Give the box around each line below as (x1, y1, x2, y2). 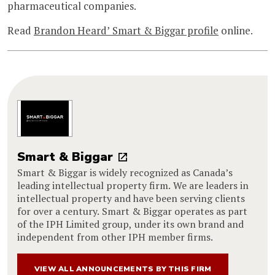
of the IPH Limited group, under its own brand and (17, 217, 244, 231)
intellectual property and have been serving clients (17, 192, 245, 206)
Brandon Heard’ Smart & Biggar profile (34, 23, 219, 37)
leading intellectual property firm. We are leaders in (17, 179, 249, 193)
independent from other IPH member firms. (17, 230, 213, 244)
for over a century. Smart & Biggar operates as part (17, 204, 247, 219)
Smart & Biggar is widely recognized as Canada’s (17, 166, 233, 180)
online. (219, 23, 253, 37)
